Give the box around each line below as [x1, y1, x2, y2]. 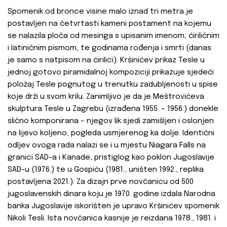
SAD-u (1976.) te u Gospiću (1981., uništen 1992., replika [8, 166, 204, 174]
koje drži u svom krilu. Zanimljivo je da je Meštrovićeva [8, 93, 204, 101]
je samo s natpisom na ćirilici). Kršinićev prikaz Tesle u [8, 56, 205, 65]
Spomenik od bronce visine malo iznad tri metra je [8, 8, 193, 16]
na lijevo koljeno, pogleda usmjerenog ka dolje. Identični [8, 129, 214, 138]
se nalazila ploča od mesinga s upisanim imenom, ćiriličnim [8, 32, 219, 41]
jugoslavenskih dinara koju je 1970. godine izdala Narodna [8, 190, 215, 199]
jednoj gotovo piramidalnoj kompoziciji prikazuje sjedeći [8, 68, 214, 77]
